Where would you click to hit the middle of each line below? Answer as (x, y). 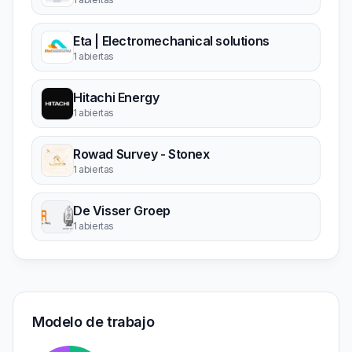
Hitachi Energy (116, 97)
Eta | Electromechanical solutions (171, 41)
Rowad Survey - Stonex (141, 154)
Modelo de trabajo (93, 322)
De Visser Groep (122, 211)
